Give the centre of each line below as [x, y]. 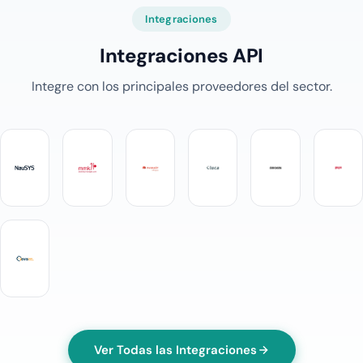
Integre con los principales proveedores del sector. [181, 86]
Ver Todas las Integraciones [175, 350]
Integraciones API [181, 56]
